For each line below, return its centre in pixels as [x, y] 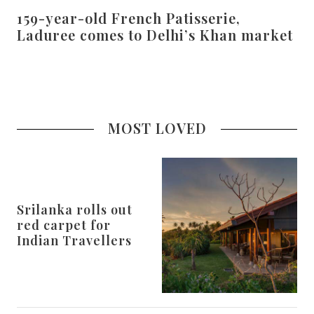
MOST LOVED [157, 128]
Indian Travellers [74, 241]
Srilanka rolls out [75, 210]
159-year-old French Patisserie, [129, 18]
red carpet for [64, 225]
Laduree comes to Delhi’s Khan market [155, 34]
